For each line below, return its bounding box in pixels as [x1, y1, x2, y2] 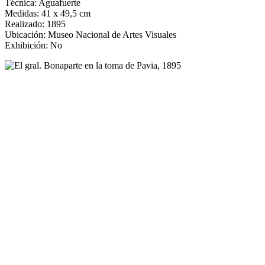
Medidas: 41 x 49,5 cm [5, 8, 91, 18]
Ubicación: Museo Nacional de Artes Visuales [5, 29, 176, 40]
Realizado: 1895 [5, 18, 66, 29]
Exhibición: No [5, 40, 62, 50]
